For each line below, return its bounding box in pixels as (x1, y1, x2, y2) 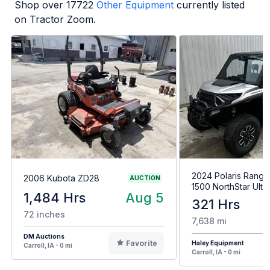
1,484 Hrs (24, 190, 86, 206)
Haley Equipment (192, 239, 244, 247)
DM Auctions (24, 233, 64, 240)
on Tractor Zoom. (14, 13, 96, 25)
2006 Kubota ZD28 (24, 172, 99, 183)
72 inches (24, 209, 65, 220)
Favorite (125, 239, 157, 248)
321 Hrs (192, 196, 240, 213)
